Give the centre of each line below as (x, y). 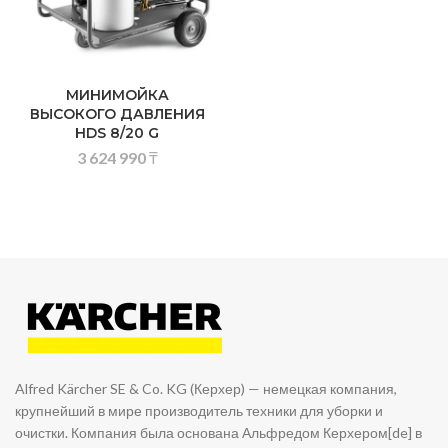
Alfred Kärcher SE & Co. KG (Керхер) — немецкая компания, (206, 389)
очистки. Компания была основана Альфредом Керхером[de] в (219, 433)
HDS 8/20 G (117, 133)
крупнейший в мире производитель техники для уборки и (199, 411)
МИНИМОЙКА (117, 95)
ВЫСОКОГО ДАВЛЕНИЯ (117, 114)
